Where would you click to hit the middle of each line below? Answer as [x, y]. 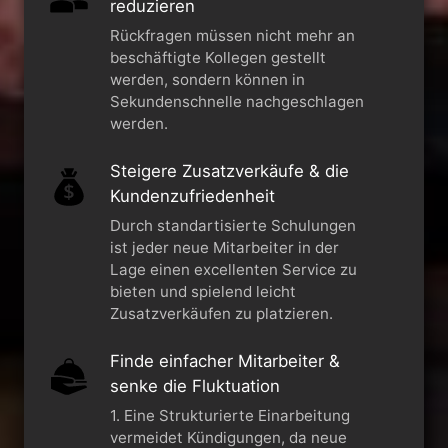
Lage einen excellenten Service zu [233, 269]
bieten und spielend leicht [202, 291]
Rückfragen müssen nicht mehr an [232, 35]
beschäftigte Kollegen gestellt [217, 57]
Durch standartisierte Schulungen [232, 225]
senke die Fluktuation [194, 385]
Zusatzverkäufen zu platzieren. [221, 313]
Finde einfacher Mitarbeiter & [224, 360]
